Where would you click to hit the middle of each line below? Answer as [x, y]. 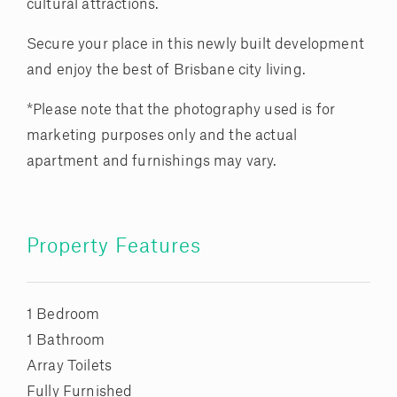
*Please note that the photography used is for [181, 110]
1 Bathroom [66, 341]
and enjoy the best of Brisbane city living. [166, 70]
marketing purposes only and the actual [162, 136]
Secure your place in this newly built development [195, 45]
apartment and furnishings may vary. [152, 162]
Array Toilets [70, 366]
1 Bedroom [63, 315]
